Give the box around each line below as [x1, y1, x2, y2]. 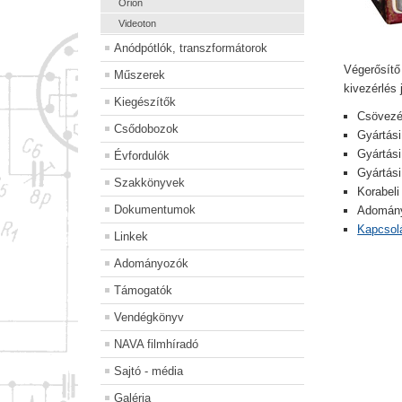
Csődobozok [114, 122, 179, 136]
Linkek [114, 230, 148, 244]
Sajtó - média [114, 364, 183, 379]
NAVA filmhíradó [114, 337, 198, 352]
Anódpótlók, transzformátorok [114, 41, 267, 56]
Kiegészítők [114, 95, 176, 109]
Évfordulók [114, 149, 170, 163]
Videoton [118, 18, 156, 30]
